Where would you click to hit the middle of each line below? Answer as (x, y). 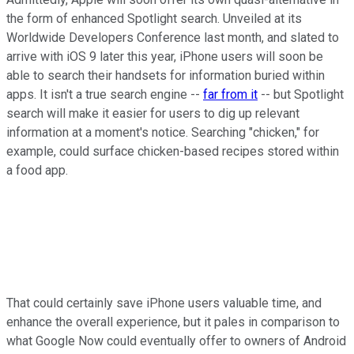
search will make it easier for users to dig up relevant (153, 113)
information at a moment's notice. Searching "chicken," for (163, 132)
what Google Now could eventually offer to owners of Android (176, 341)
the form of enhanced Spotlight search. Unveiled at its (154, 18)
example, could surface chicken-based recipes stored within (173, 151)
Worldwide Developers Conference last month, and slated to (173, 37)
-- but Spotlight (301, 94)
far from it (230, 94)
